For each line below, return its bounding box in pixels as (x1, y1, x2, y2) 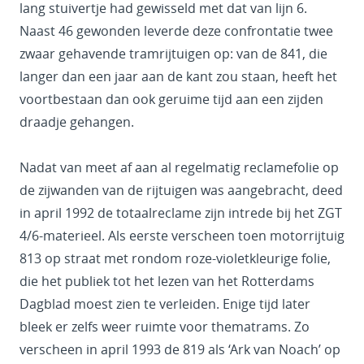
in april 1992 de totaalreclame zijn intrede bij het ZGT (19, 204, 342, 223)
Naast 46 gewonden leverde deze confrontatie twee (19, 22, 333, 41)
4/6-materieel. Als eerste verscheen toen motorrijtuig (19, 227, 344, 245)
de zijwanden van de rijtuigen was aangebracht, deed (19, 181, 343, 200)
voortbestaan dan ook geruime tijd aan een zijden (19, 90, 323, 109)
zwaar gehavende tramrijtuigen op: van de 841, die (19, 45, 327, 63)
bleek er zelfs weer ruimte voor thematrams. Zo (19, 318, 310, 336)
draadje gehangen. (19, 113, 134, 132)
